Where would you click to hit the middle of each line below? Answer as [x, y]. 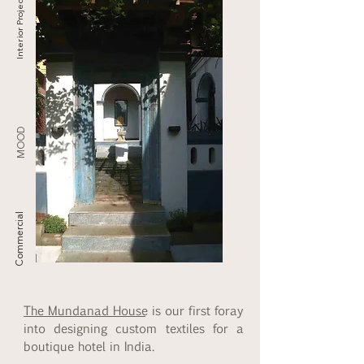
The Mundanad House [84, 310]
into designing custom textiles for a [134, 328]
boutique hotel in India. [89, 346]
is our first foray [195, 310]
